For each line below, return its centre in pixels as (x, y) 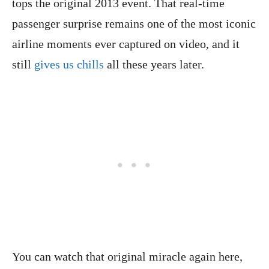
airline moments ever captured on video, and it (126, 44)
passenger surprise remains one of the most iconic (134, 24)
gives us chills (69, 65)
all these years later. (154, 65)
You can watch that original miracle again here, (127, 257)
